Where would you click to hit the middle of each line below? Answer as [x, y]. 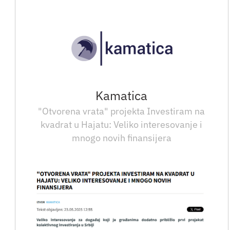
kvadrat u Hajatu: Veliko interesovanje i [122, 125]
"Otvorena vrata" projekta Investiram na [122, 111]
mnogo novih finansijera [121, 138]
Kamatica [122, 96]
